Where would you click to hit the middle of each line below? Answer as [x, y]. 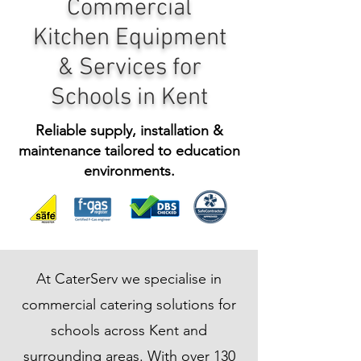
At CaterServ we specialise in [129, 279]
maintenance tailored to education [129, 151]
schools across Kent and [129, 330]
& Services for [129, 68]
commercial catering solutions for [129, 305]
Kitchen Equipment [129, 38]
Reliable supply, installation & [129, 131]
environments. [129, 171]
